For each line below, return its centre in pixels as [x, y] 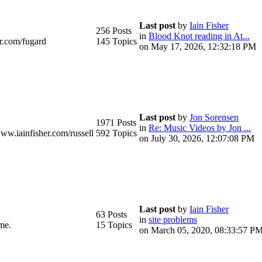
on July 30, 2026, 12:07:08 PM [197, 138]
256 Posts [114, 31]
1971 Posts [116, 123]
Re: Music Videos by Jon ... [200, 128]
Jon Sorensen [214, 117]
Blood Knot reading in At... [199, 36]
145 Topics [116, 41]
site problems [173, 220]
